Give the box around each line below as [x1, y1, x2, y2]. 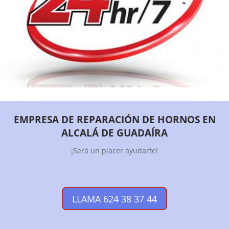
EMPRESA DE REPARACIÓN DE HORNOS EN [13, 113, 216, 127]
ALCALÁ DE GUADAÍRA [61, 126, 168, 140]
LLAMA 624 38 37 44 [72, 192, 157, 205]
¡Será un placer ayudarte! [71, 146, 158, 156]
